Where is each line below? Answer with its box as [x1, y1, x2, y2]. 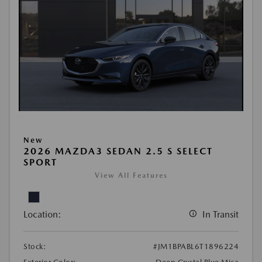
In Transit [202, 208, 239, 220]
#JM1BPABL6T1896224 [153, 242, 239, 251]
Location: [23, 208, 61, 220]
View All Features [94, 171, 168, 180]
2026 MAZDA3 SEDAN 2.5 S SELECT [23, 145, 213, 157]
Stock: [23, 242, 46, 251]
